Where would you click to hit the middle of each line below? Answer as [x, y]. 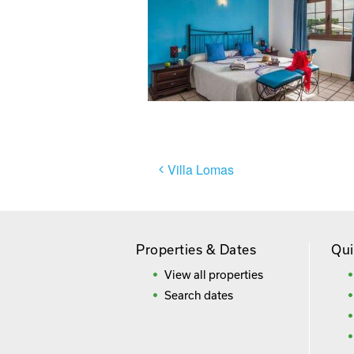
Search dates [199, 296]
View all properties [214, 275]
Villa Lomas [201, 170]
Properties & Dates [196, 250]
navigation [201, 191]
